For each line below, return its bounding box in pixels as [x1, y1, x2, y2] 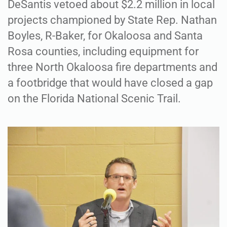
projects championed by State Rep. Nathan [8, 13, 217, 26]
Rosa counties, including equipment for [8, 45, 199, 58]
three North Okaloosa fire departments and [8, 60, 217, 73]
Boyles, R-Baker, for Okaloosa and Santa [8, 29, 203, 42]
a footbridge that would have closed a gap [8, 76, 213, 89]
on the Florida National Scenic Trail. [8, 92, 181, 105]
